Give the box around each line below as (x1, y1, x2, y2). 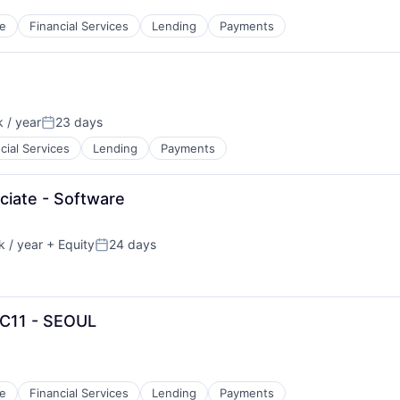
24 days (109, 237, 156, 252)
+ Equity (43, 237, 95, 252)
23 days (55, 114, 103, 129)
